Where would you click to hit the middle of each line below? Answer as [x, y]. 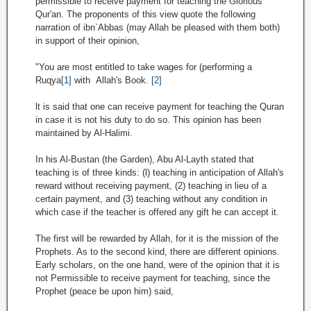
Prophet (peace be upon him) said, [104, 291]
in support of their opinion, [87, 41]
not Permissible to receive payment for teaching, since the [153, 278]
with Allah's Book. [111, 80]
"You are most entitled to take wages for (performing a [144, 67]
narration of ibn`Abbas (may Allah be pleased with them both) [158, 27]
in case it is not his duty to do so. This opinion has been [148, 120]
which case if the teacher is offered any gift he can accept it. [157, 212]
